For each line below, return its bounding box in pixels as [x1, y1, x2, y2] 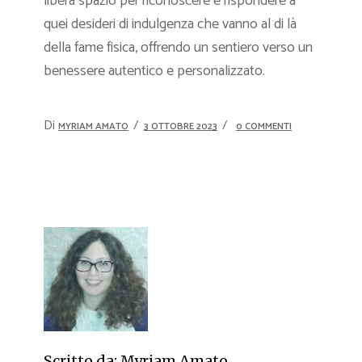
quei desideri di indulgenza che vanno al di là [44, 12, 297, 37]
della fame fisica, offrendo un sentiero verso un [44, 36, 313, 61]
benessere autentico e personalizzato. [44, 59, 265, 84]
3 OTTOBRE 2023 [144, 119, 217, 135]
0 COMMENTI [236, 119, 292, 135]
